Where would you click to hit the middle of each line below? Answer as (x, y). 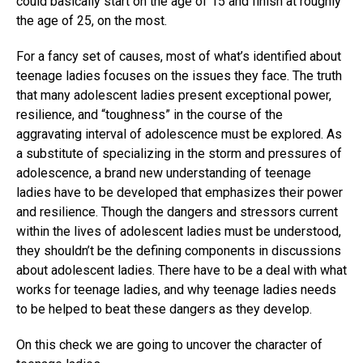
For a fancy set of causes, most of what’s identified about (179, 57)
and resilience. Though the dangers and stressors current (177, 212)
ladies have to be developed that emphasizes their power (179, 193)
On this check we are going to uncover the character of (169, 345)
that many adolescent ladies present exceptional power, (174, 96)
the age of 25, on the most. (92, 21)
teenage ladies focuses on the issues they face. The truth (179, 76)
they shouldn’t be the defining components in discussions (179, 251)
